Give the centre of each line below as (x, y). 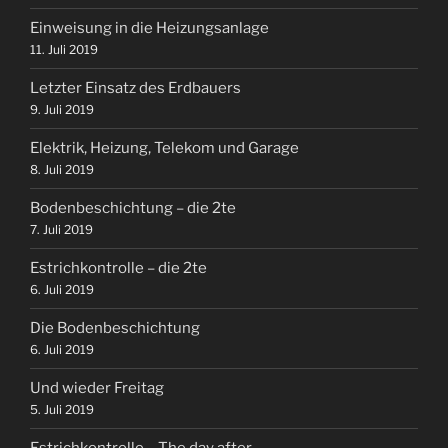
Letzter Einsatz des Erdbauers (135, 88)
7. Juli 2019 (61, 230)
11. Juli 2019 (64, 50)
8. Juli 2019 (62, 170)
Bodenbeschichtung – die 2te (133, 208)
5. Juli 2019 (62, 410)
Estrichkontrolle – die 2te (118, 268)
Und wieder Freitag (97, 388)
